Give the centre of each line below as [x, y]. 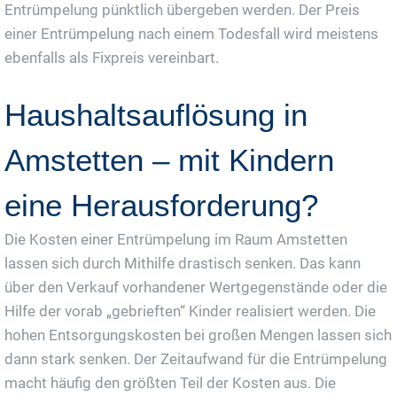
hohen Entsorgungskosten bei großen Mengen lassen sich [198, 335]
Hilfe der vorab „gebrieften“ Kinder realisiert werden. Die [190, 311]
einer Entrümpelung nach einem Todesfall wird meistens [191, 34]
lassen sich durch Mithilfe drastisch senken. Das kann [183, 263]
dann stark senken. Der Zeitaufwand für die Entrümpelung [196, 359]
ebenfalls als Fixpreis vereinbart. [112, 58]
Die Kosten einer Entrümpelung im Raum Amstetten [176, 239]
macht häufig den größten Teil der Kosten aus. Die [170, 383]
